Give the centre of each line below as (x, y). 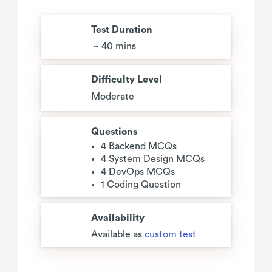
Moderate (113, 97)
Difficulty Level (127, 80)
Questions (114, 132)
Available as (118, 234)
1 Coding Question (141, 185)
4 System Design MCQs (153, 159)
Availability (118, 218)
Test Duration (122, 30)
